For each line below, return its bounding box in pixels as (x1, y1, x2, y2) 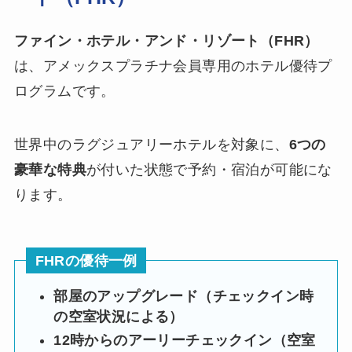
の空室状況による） (53, 308, 184, 324)
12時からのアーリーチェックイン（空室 (53, 332, 316, 349)
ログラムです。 (13, 83, 115, 100)
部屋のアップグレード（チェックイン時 (53, 288, 314, 304)
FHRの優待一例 (35, 251, 137, 269)
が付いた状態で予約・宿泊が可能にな (86, 162, 332, 178)
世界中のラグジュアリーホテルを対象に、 (13, 137, 289, 153)
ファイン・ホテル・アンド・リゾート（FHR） (13, 33, 319, 49)
